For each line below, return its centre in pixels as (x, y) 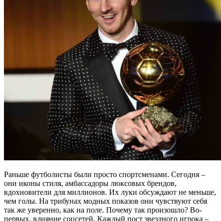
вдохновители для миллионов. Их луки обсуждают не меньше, (110, 192)
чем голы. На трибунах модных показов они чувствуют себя (106, 201)
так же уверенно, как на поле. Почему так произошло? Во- (103, 210)
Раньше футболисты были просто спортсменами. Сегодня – (105, 174)
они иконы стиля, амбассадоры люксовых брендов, (90, 183)
